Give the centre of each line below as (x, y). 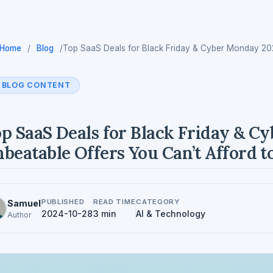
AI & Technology (171, 214)
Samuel (24, 203)
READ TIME (115, 202)
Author (19, 214)
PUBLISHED (63, 202)
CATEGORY (158, 202)
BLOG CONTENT (36, 85)
